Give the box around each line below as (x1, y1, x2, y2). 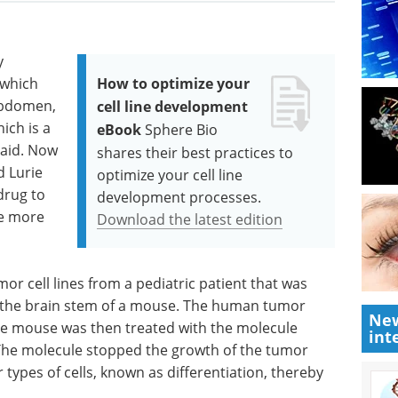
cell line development (97, 97, 249, 116)
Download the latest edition (97, 210, 283, 228)
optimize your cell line (97, 165, 243, 184)
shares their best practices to (97, 143, 294, 162)
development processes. (97, 187, 262, 206)
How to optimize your (97, 74, 251, 93)
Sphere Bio (145, 120, 219, 139)
